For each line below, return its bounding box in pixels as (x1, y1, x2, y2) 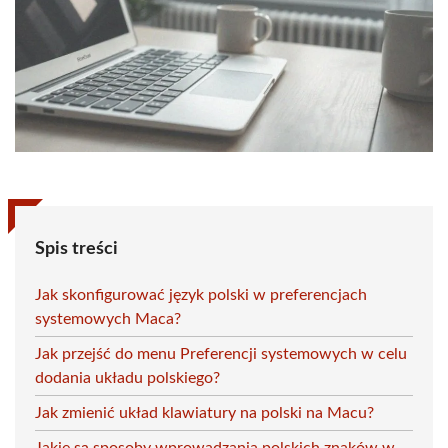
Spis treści (35, 239, 118, 258)
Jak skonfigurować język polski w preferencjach (35, 286, 367, 303)
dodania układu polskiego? (35, 369, 220, 386)
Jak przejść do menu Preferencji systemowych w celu (35, 345, 407, 362)
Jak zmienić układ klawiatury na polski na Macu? (35, 404, 374, 421)
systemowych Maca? (35, 310, 181, 327)
